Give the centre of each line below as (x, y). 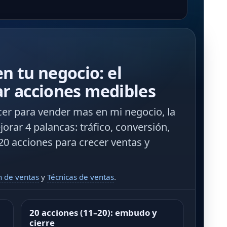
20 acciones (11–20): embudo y (93, 213)
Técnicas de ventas (81, 177)
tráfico (95, 127)
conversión (141, 127)
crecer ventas (110, 142)
